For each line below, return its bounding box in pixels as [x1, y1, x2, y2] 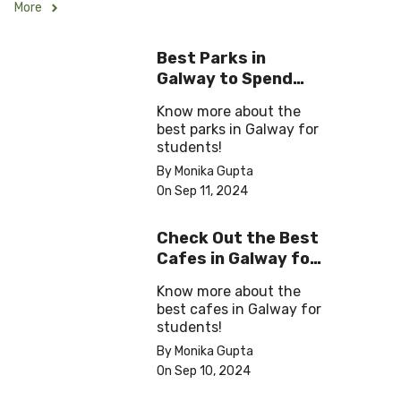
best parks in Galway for [157, 121, 319, 139]
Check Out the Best [157, 228, 319, 249]
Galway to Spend [157, 69, 293, 90]
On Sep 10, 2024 [157, 363, 251, 380]
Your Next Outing [157, 269, 295, 290]
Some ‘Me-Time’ [157, 90, 286, 110]
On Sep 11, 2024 [157, 183, 248, 200]
